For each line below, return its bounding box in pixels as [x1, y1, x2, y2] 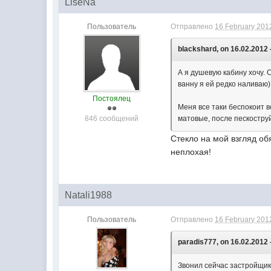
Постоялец [93, 94, 131, 103]
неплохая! [171, 147, 212, 157]
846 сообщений [85, 114, 139, 123]
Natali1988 [65, 190, 113, 200]
